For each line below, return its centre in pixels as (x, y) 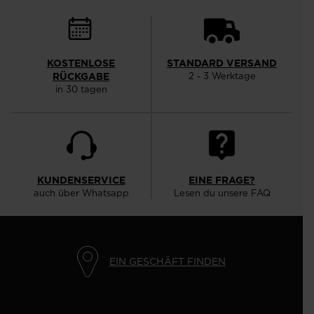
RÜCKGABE (81, 77)
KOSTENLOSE (81, 63)
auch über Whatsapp (81, 193)
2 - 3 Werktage (222, 76)
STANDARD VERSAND (222, 63)
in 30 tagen (81, 89)
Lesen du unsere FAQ (222, 193)
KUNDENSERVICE (81, 180)
